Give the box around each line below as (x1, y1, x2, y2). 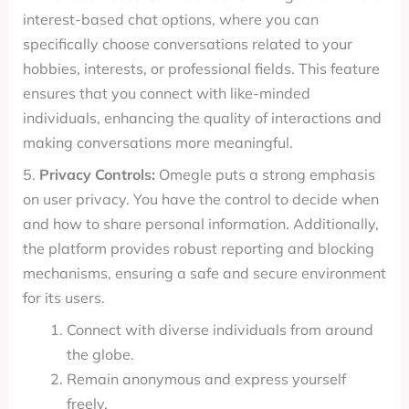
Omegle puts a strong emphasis (154, 165, 375, 184)
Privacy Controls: (38, 165, 155, 184)
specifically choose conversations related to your (22, 35, 352, 53)
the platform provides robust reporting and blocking (22, 239, 374, 257)
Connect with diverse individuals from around (66, 320, 373, 339)
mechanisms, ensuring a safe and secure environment (22, 264, 386, 282)
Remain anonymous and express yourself (66, 370, 346, 388)
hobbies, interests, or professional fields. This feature (22, 59, 380, 78)
